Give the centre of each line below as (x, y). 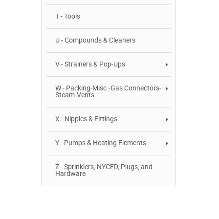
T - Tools (68, 16)
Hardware (70, 174)
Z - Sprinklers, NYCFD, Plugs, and (104, 167)
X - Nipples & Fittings (86, 119)
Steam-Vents (75, 95)
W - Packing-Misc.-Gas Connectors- (108, 88)
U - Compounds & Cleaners (95, 40)
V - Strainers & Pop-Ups (90, 64)
